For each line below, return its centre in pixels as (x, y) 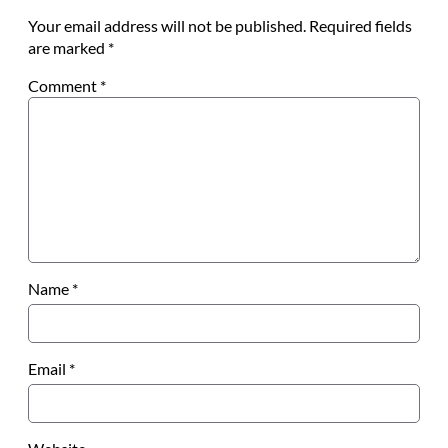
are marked (68, 48)
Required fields (360, 26)
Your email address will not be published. (167, 26)
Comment (64, 86)
